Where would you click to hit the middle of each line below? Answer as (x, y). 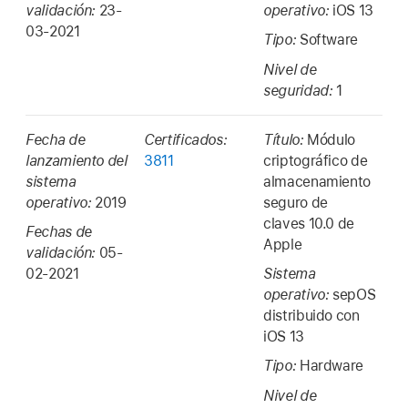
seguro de (296, 202)
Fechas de (59, 232)
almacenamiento (317, 181)
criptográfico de (316, 160)
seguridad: (300, 90)
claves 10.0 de (309, 223)
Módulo (331, 139)
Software (329, 40)
